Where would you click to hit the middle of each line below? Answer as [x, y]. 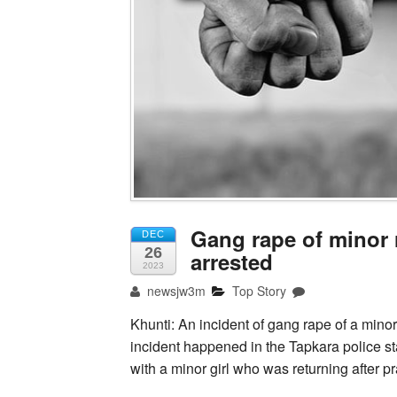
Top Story [260, 290]
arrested [232, 261]
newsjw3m [175, 290]
